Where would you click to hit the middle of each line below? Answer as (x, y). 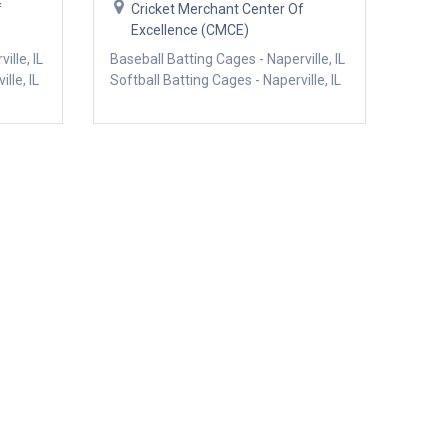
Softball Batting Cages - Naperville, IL (229, 79)
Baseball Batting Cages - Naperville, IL (229, 58)
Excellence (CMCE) (189, 29)
